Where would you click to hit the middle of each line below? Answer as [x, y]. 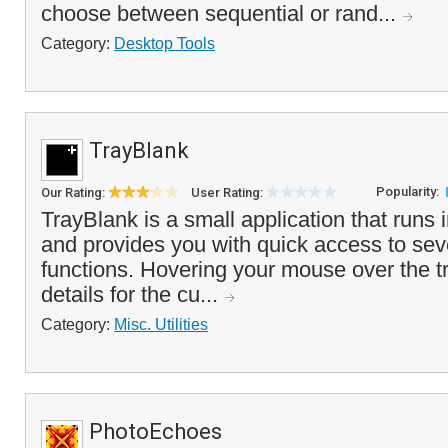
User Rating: [228, 192]
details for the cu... [132, 294]
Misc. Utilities [161, 324]
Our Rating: [74, 192]
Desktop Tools [164, 43]
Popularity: [409, 191]
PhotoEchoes [155, 431]
